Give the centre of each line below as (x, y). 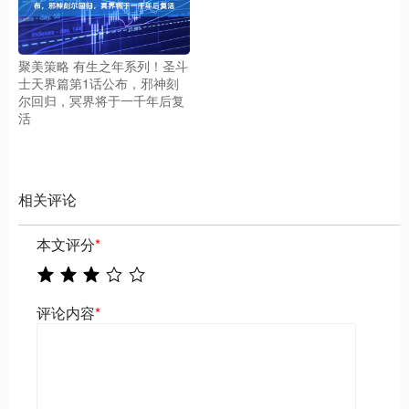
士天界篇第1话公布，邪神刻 (99, 83)
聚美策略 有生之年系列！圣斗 (103, 65)
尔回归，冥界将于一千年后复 (101, 100)
